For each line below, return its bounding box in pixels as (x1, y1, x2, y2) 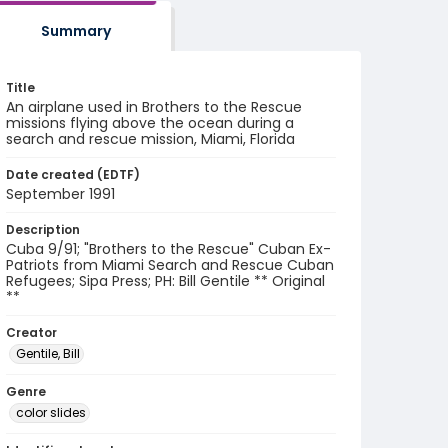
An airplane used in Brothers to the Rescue (6, 97, 302, 117)
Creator (6, 324, 57, 341)
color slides (16, 404, 86, 421)
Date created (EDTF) (6, 166, 140, 183)
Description (6, 221, 80, 238)
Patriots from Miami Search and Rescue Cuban (6, 255, 334, 275)
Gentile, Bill (16, 345, 80, 362)
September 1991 (6, 184, 115, 204)
